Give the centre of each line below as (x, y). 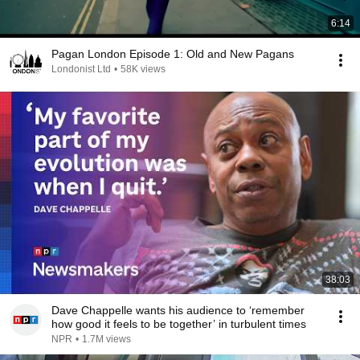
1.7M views (106, 339)
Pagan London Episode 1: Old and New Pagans (173, 54)
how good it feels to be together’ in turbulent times (179, 324)
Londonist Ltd (81, 69)
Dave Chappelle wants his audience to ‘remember (178, 310)
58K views (143, 69)
